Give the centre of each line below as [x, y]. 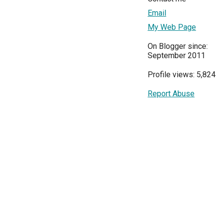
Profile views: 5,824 [182, 75]
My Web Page [172, 27]
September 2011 [176, 56]
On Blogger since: [178, 46]
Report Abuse [171, 94]
